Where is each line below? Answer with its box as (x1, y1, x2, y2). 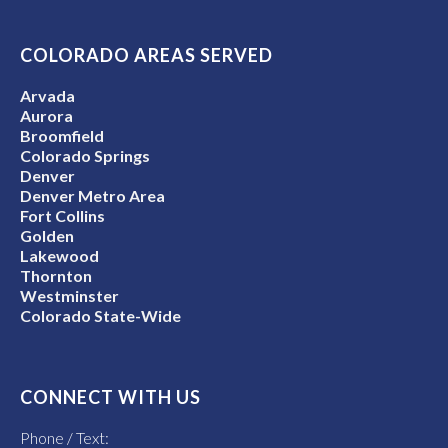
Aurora (20, 106, 73, 126)
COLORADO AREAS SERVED (20, 44, 273, 67)
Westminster (20, 286, 119, 306)
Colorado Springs (20, 146, 150, 166)
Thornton (20, 266, 92, 286)
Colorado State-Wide (20, 306, 181, 326)
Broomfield (20, 126, 104, 146)
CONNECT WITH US (20, 386, 201, 409)
